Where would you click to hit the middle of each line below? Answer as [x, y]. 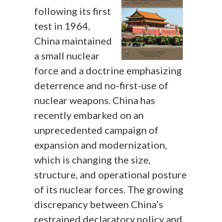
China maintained [73, 40]
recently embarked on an [89, 115]
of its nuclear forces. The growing [109, 189]
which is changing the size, [93, 159]
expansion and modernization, [101, 144]
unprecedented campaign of [97, 130]
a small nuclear [67, 55]
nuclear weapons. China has [95, 100]
